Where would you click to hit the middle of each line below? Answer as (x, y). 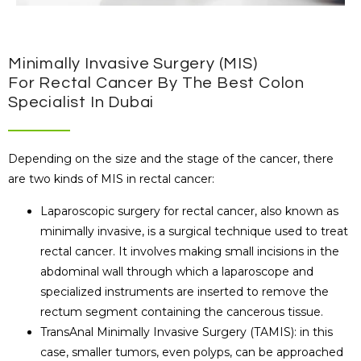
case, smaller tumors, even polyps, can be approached (192, 352)
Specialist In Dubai (81, 103)
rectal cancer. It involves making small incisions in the (190, 251)
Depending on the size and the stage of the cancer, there (171, 159)
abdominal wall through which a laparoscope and (177, 271)
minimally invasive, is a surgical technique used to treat (194, 231)
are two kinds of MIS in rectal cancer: (111, 179)
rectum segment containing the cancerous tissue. (182, 311)
